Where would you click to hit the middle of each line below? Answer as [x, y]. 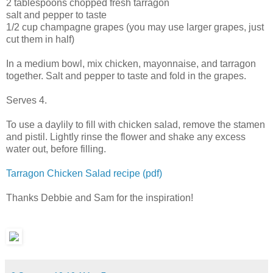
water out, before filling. [56, 149]
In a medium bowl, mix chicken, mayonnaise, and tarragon [131, 64]
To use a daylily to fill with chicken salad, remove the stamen [136, 125]
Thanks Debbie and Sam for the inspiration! [100, 198]
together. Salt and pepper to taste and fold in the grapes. [126, 76]
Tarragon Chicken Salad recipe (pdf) [84, 174]
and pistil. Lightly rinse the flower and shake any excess [126, 137]
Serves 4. [27, 101]
